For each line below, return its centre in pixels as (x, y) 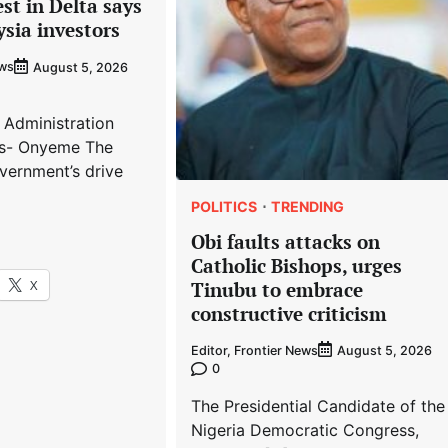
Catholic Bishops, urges (297, 265)
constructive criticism (289, 313)
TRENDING (308, 206)
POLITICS (224, 206)
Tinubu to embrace (277, 289)
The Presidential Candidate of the (318, 406)
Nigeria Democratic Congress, (305, 430)
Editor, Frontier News (255, 350)
